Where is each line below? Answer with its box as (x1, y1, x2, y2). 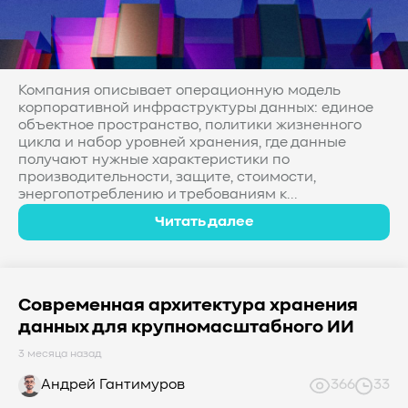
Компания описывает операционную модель (18, 84, 341, 98)
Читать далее (154, 214, 254, 229)
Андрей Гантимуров (41, 378, 185, 393)
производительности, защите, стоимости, (18, 170, 316, 185)
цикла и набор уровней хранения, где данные (18, 136, 346, 150)
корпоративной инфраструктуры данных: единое (18, 101, 373, 116)
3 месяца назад (18, 349, 102, 360)
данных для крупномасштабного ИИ (18, 319, 354, 337)
